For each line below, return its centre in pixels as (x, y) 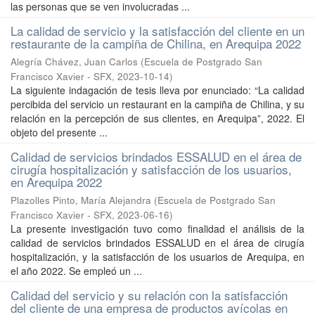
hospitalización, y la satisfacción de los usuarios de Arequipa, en (157, 257)
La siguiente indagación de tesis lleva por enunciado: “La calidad (157, 90)
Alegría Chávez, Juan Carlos (74, 62)
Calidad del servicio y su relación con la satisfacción (149, 295)
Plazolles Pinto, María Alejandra (81, 200)
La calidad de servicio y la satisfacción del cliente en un (157, 31)
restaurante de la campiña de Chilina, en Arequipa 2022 (156, 43)
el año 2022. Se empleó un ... (76, 271)
